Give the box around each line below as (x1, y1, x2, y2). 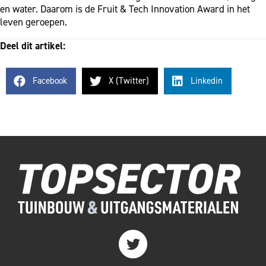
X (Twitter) (109, 75, 149, 87)
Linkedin (191, 75, 223, 87)
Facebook (33, 75, 67, 87)
